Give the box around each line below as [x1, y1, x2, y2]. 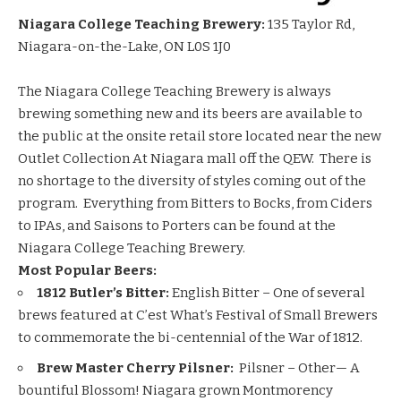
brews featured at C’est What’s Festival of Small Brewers [18, 307, 378, 324]
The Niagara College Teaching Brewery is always [18, 83, 331, 100]
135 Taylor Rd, [268, 16, 354, 33]
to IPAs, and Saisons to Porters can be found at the [18, 218, 336, 235]
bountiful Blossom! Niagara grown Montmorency [18, 381, 333, 398]
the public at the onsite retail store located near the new [18, 128, 381, 145]
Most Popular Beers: [18, 262, 157, 279]
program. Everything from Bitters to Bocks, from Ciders [18, 195, 372, 212]
